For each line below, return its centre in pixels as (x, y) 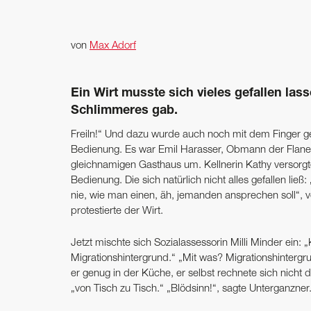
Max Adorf (113, 45)
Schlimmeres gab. (124, 111)
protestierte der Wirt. (117, 211)
